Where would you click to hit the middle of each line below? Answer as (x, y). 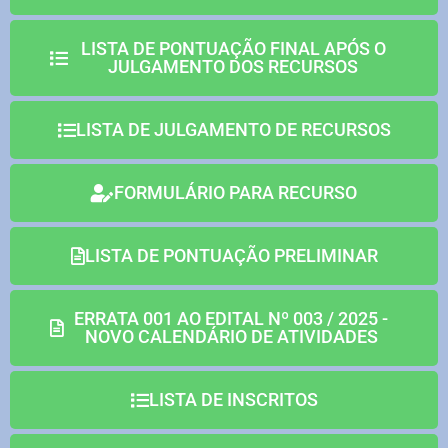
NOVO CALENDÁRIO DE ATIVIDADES (231, 336)
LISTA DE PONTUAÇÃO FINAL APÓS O (233, 48)
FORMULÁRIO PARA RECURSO (235, 192)
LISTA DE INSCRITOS (233, 399)
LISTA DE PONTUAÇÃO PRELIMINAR (231, 255)
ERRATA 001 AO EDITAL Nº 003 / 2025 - (231, 318)
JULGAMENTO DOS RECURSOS (233, 66)
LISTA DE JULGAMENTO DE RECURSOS (233, 129)
